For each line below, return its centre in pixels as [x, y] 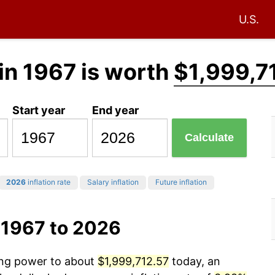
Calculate [210, 138]
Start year [39, 110]
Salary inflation [113, 182]
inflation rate [48, 182]
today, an [195, 261]
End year [116, 110]
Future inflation [181, 182]
